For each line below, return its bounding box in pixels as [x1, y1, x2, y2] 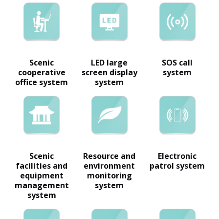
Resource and [83, 150, 136, 161]
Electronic [158, 150, 197, 161]
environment [84, 160, 135, 171]
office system [15, 76, 68, 88]
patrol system [150, 160, 205, 171]
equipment [20, 170, 64, 181]
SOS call [162, 57, 193, 68]
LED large [91, 57, 128, 68]
